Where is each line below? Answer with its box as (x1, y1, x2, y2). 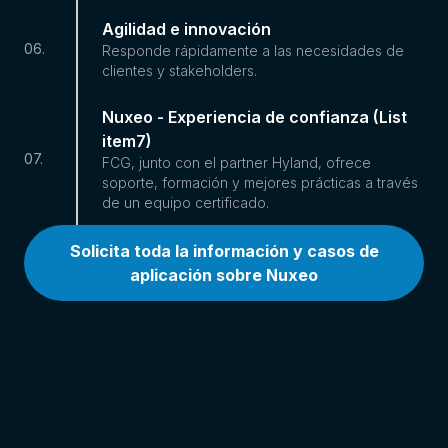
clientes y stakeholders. (102, 61, 257, 79)
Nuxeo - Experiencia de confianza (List (102, 106, 407, 127)
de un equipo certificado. (102, 193, 269, 211)
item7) (102, 130, 152, 151)
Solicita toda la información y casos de (69, 240, 379, 261)
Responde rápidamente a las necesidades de (102, 41, 404, 59)
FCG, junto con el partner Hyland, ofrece (102, 153, 371, 171)
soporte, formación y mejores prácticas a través (102, 173, 418, 191)
